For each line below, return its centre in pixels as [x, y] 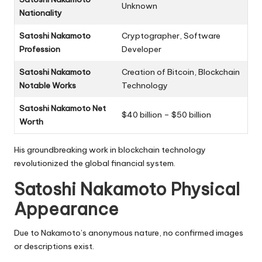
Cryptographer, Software [171, 35]
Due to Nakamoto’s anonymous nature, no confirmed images [129, 232]
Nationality [41, 13]
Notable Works [48, 85]
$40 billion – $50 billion [166, 114]
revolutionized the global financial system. [95, 163]
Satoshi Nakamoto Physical [127, 189]
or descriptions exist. [54, 246]
